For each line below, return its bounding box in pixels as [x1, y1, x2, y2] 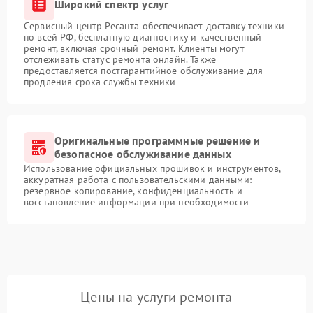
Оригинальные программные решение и [54, 133, 261, 147]
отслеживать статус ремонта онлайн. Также [24, 52, 216, 66]
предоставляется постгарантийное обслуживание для [24, 64, 263, 77]
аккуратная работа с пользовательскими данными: [24, 173, 252, 186]
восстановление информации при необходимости [24, 195, 249, 208]
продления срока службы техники [24, 75, 176, 88]
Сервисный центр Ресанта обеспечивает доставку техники [24, 19, 284, 32]
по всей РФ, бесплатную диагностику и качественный [24, 30, 262, 43]
